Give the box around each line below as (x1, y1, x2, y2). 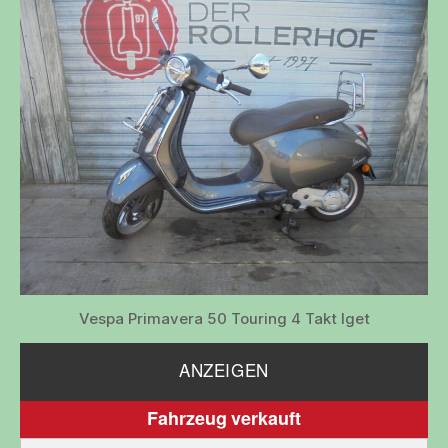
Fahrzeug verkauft (147, 407, 301, 431)
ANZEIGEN (179, 361, 269, 383)
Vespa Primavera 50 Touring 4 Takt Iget (78, 308, 370, 328)
